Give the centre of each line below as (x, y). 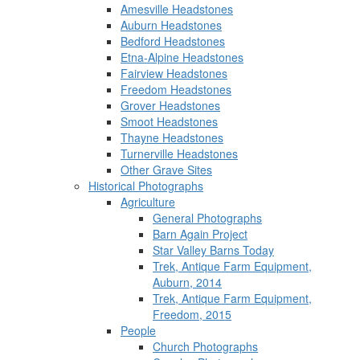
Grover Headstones (170, 105)
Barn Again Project (200, 234)
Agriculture (148, 202)
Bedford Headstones (173, 41)
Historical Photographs (146, 186)
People (138, 330)
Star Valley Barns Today (213, 250)
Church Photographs (205, 346)
